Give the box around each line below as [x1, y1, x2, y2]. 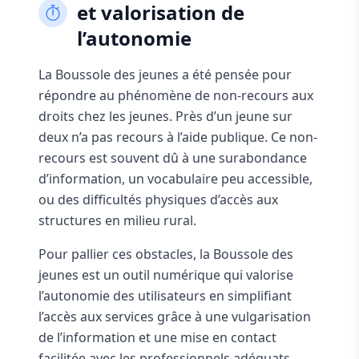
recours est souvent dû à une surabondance [38, 149, 307, 167]
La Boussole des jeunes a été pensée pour [38, 66, 292, 83]
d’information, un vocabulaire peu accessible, [38, 170, 313, 188]
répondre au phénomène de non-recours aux [38, 87, 313, 104]
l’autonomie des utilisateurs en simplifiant [38, 287, 292, 305]
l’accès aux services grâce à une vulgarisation [38, 308, 311, 325]
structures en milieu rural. [38, 212, 196, 229]
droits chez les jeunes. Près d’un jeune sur [38, 107, 292, 125]
